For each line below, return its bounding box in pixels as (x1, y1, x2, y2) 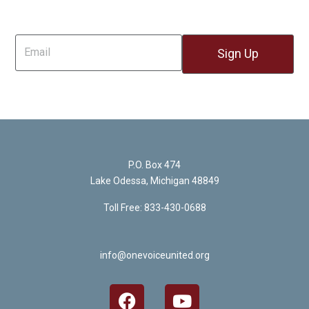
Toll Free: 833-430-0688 (103, 201, 206, 213)
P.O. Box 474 (128, 159, 181, 170)
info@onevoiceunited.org (99, 249, 210, 261)
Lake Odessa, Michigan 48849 (90, 175, 219, 186)
